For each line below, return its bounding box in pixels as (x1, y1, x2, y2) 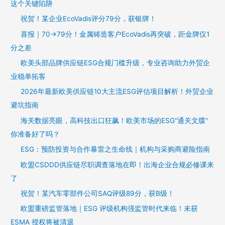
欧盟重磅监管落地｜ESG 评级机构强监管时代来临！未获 (21, 204, 198, 213)
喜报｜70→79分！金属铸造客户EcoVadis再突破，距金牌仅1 (21, 30, 210, 38)
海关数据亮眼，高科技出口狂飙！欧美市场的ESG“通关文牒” (21, 116, 208, 125)
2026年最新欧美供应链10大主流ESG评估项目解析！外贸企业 (21, 87, 214, 96)
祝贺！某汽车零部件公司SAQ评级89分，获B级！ (21, 189, 175, 198)
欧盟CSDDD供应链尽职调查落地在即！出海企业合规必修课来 (21, 160, 214, 169)
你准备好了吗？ (11, 130, 60, 138)
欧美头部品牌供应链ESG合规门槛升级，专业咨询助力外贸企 (21, 59, 210, 67)
